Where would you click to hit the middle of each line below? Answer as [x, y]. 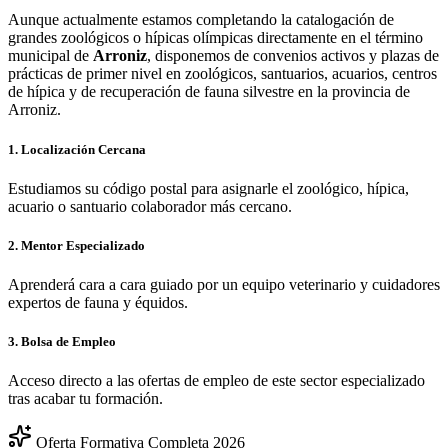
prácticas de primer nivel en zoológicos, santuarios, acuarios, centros [222, 74]
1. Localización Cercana [77, 149]
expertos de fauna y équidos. [98, 303]
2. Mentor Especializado [76, 245]
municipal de [50, 56]
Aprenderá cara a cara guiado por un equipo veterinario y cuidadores [224, 285]
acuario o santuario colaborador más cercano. [150, 206]
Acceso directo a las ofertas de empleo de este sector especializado [216, 381]
